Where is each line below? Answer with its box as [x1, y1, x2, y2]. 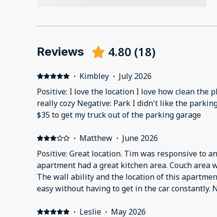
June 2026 [122, 133, 158, 144]
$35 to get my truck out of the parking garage [37, 109, 201, 121]
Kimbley [79, 71, 109, 82]
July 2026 [118, 71, 152, 82]
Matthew [79, 133, 112, 144]
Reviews [37, 45, 84, 59]
